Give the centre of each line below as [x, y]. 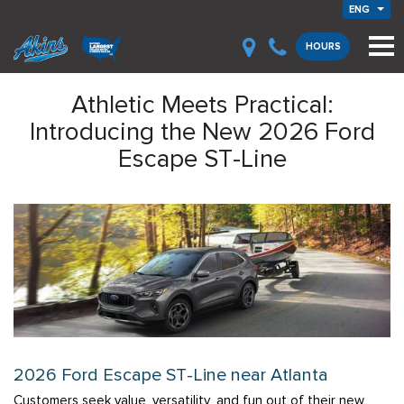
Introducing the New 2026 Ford [202, 131]
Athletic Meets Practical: [202, 104]
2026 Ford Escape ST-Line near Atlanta [173, 374]
